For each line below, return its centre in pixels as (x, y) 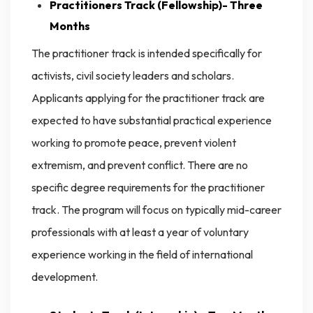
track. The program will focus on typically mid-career (156, 210)
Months (70, 26)
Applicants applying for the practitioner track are (148, 98)
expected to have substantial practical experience (152, 121)
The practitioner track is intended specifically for (147, 53)
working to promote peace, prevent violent (134, 143)
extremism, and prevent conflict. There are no (140, 165)
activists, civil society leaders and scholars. (133, 76)
